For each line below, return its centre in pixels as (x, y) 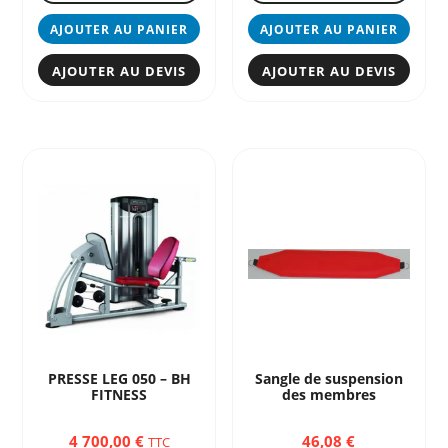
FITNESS (119, 395)
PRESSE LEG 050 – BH (119, 379)
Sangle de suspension (328, 379)
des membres (328, 395)
